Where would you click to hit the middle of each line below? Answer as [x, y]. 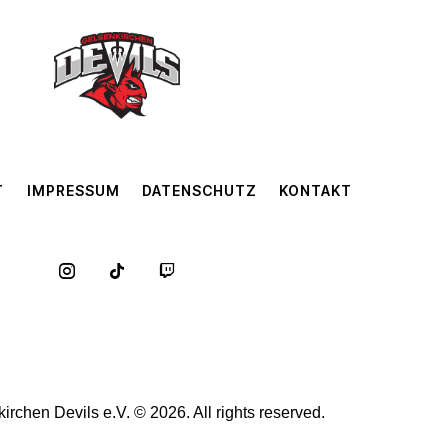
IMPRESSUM [73, 190]
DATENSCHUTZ [199, 190]
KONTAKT [316, 190]
